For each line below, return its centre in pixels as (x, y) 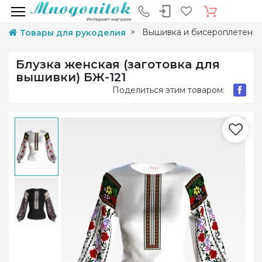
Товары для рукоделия (73, 33)
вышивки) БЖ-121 (71, 77)
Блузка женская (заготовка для (118, 64)
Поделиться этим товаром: (168, 90)
